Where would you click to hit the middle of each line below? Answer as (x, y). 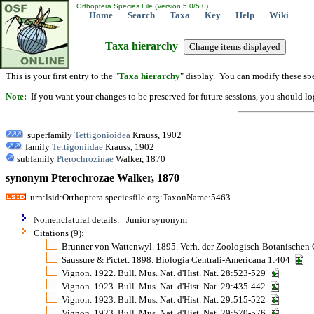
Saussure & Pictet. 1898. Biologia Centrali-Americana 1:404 (178, 259)
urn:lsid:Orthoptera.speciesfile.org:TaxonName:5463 (128, 197)
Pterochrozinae (85, 158)
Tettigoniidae (77, 146)
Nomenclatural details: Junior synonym (110, 219)
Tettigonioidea (102, 135)
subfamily (36, 158)
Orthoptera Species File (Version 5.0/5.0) (141, 6)
